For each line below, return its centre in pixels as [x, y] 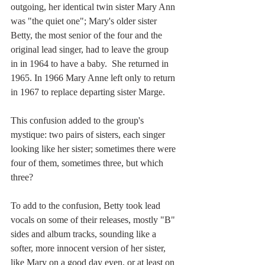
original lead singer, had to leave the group [91, 49]
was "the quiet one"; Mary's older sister [85, 21]
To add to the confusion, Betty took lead [87, 205]
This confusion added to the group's [78, 120]
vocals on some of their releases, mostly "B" [94, 219]
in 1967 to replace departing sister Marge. [88, 92]
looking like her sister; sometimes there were [94, 148]
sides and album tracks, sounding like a [85, 234]
